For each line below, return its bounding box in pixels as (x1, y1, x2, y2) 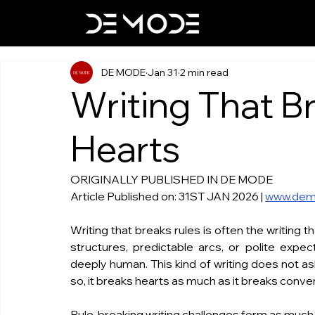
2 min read (180, 65, 229, 79)
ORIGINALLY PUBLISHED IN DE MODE (70, 172, 273, 186)
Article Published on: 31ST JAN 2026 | (70, 189, 265, 203)
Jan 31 (148, 65, 178, 79)
